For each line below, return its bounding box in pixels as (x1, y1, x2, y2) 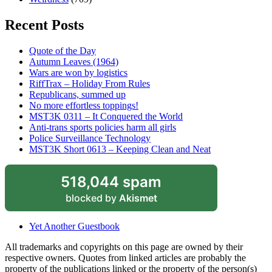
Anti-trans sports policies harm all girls (29, 121, 176, 132)
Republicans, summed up (29, 89, 126, 100)
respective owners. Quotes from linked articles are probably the (5, 252, 246, 263)
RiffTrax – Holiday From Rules (29, 78, 150, 89)
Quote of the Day (29, 45, 96, 56)
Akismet (118, 191, 157, 204)
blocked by (65, 191, 119, 204)
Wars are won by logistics (29, 67, 127, 78)
